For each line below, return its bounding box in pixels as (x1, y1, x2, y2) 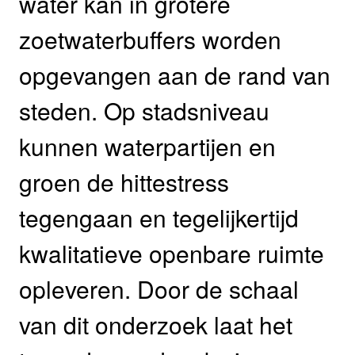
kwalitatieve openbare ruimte (19, 235, 324, 270)
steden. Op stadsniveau (19, 93, 269, 128)
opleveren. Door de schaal (19, 271, 299, 306)
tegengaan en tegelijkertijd (19, 200, 299, 235)
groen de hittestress (19, 164, 229, 199)
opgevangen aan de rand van (19, 57, 330, 92)
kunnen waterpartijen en (19, 128, 276, 163)
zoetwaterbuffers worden (19, 21, 281, 56)
